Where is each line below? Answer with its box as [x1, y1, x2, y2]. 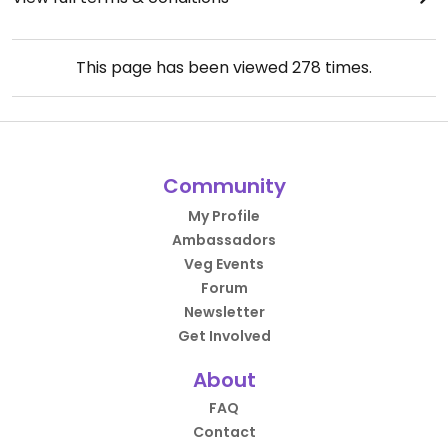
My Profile [188, 206, 260, 226]
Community [162, 172, 286, 200]
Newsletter [183, 302, 265, 322]
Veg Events [184, 254, 264, 274]
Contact [192, 422, 256, 442]
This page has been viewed [76, 56, 292, 79]
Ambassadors [172, 230, 276, 250]
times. [321, 56, 372, 79]
